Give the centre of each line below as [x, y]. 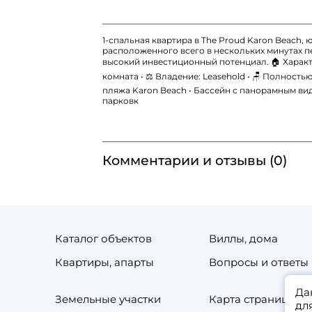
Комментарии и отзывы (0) [194, 161]
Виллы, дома [244, 239]
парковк [120, 101]
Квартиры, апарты [104, 263]
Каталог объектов [103, 239]
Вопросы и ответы [259, 263]
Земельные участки [108, 299]
